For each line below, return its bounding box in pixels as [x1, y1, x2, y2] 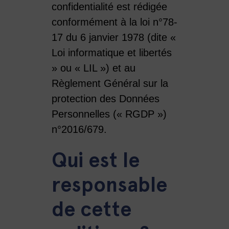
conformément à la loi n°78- [51, 16, 177, 28]
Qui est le [51, 147, 140, 173]
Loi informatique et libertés [51, 47, 172, 58]
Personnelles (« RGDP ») [51, 108, 167, 120]
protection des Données [51, 93, 159, 104]
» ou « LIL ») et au [51, 62, 135, 74]
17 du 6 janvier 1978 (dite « [51, 31, 176, 43]
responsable [51, 172, 167, 197]
